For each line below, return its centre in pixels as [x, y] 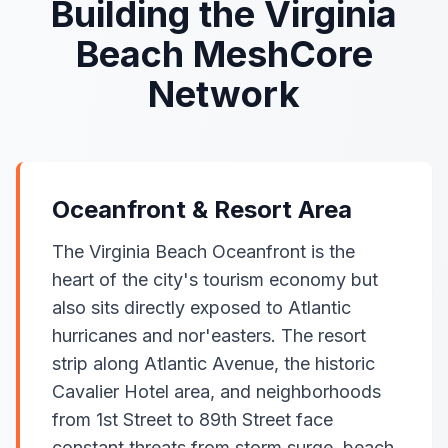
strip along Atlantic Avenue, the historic [213, 363]
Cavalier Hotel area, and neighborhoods [216, 391]
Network [224, 94]
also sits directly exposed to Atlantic [201, 307]
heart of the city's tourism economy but [215, 279]
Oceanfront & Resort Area [202, 209]
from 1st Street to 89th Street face [192, 419]
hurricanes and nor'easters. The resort [209, 335]
